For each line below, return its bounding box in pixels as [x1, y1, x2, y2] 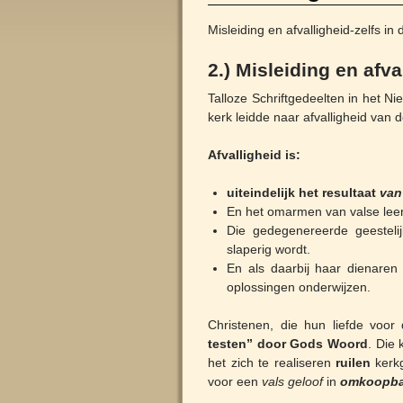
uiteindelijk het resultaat [227, 185, 377, 201]
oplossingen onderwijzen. [227, 280, 372, 295]
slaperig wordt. [227, 242, 311, 257]
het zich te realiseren [208, 355, 336, 371]
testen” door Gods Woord [208, 336, 369, 352]
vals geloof [262, 374, 324, 390]
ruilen [336, 355, 371, 371]
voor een [208, 374, 263, 390]
